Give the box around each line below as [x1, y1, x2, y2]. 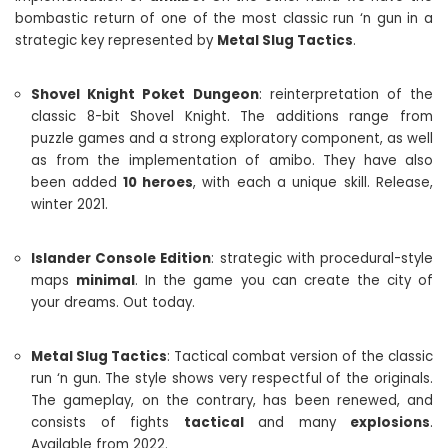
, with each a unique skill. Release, [193, 173, 434, 192]
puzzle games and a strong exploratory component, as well [31, 129, 433, 148]
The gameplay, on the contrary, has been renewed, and [31, 391, 433, 410]
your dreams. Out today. [31, 293, 195, 312]
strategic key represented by [15, 31, 217, 50]
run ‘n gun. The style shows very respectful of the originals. [31, 369, 433, 388]
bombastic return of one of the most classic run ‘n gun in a [15, 9, 433, 28]
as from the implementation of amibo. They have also [31, 151, 433, 170]
